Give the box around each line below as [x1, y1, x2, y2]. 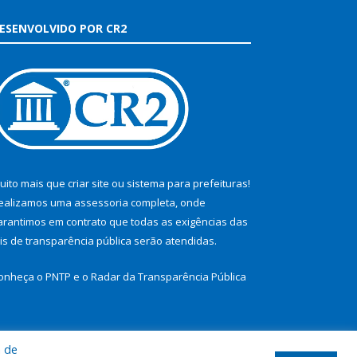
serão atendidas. [131, 233, 217, 249]
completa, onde [128, 195, 206, 210]
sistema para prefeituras [127, 176, 248, 191]
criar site [68, 176, 109, 191]
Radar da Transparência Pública [91, 269, 246, 284]
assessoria [74, 195, 128, 210]
